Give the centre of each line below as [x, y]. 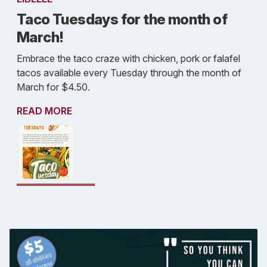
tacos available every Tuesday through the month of [129, 72]
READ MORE [44, 111]
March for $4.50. [53, 87]
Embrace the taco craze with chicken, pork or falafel [128, 58]
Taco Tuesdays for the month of [122, 19]
